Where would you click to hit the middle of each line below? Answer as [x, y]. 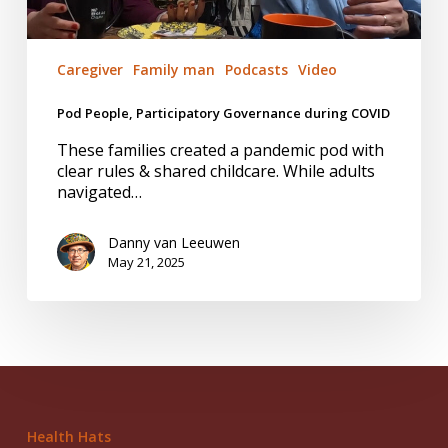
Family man [173, 70]
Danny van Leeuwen [173, 243]
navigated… [99, 192]
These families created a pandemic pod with [220, 150]
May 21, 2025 [146, 262]
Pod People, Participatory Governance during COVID [223, 113]
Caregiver [89, 70]
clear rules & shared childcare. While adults [215, 171]
